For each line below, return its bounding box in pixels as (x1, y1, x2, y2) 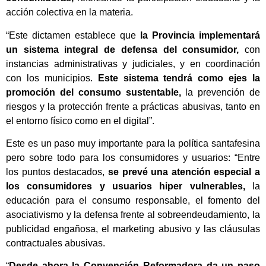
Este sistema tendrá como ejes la (97, 72, 260, 83)
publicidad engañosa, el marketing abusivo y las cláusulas (6, 224, 260, 235)
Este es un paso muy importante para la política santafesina (6, 138, 260, 149)
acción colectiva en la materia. (6, 7, 133, 18)
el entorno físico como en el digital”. (6, 115, 154, 126)
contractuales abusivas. (6, 238, 105, 249)
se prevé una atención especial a (107, 167, 260, 178)
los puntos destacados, (6, 167, 108, 178)
